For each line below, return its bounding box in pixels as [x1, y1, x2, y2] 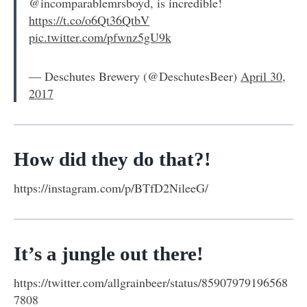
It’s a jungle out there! [14, 242, 204, 265]
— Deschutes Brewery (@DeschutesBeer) [29, 67, 241, 84]
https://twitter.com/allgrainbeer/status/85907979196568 [14, 273, 288, 291]
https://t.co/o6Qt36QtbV [29, 11, 149, 28]
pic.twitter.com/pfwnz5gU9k [29, 28, 171, 45]
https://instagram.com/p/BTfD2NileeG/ [14, 179, 208, 196]
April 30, [241, 67, 286, 84]
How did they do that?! [14, 147, 211, 170]
